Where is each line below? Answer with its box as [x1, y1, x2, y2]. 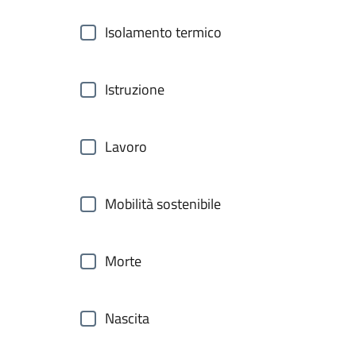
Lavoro [105, 136, 147, 157]
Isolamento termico [105, 21, 222, 43]
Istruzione [105, 79, 164, 100]
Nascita [105, 308, 149, 329]
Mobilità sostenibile [105, 193, 221, 215]
